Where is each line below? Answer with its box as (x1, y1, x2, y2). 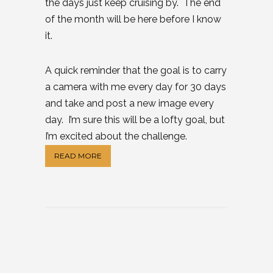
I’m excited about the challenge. (45, 130, 187, 142)
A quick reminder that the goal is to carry (45, 64, 227, 76)
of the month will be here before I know (45, 13, 221, 25)
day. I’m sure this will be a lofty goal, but (45, 113, 225, 126)
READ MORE (54, 151, 102, 160)
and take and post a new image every (45, 97, 214, 109)
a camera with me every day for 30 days (45, 80, 226, 93)
